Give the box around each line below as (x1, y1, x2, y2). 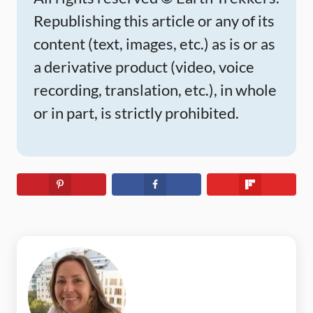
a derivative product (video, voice (34, 57, 254, 77)
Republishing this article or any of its (34, 11, 275, 31)
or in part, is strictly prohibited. (34, 103, 239, 123)
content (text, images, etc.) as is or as (34, 34, 275, 54)
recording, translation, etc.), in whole (34, 80, 277, 100)
